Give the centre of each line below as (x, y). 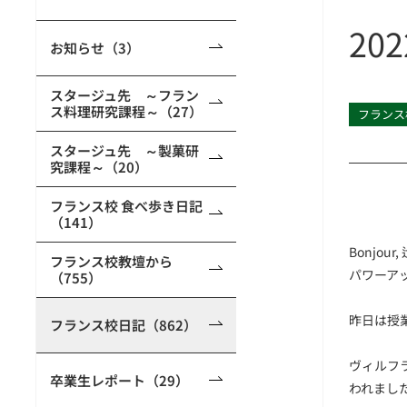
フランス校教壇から (111, 261)
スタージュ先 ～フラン (124, 95)
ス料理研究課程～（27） (126, 111)
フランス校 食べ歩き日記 (126, 206)
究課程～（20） (99, 167)
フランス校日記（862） (124, 325)
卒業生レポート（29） (119, 380)
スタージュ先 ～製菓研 (124, 150)
